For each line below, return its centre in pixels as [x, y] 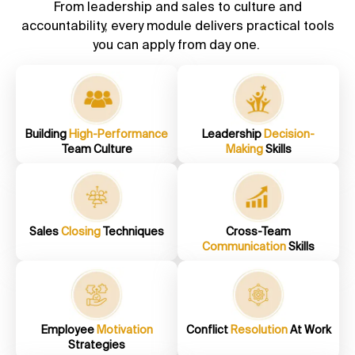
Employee [69, 330]
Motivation [124, 330]
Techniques [134, 232]
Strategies [97, 345]
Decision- [289, 134]
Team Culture [97, 149]
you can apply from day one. [177, 44]
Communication [245, 247]
